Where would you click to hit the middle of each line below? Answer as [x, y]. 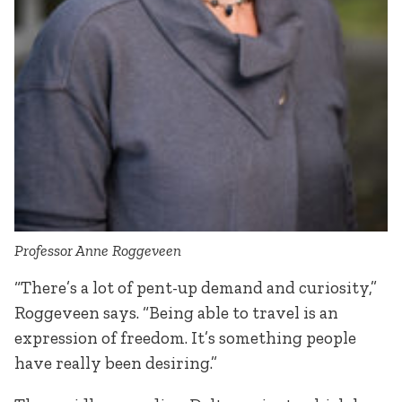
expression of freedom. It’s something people [185, 337]
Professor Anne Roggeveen [98, 251]
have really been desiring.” [116, 363]
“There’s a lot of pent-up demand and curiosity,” [196, 287]
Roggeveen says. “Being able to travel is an [176, 312]
